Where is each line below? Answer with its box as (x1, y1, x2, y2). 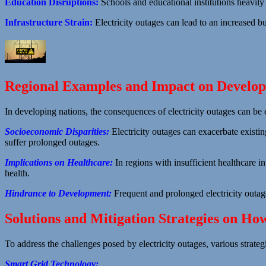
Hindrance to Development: (5, 188, 112, 198)
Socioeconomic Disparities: (5, 126, 109, 137)
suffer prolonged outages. (5, 137, 100, 147)
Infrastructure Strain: (5, 17, 93, 28)
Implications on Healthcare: (5, 157, 113, 167)
